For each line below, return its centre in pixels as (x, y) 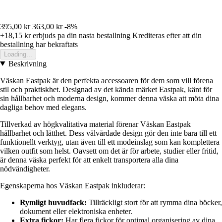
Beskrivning (27, 63)
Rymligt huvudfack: (53, 202)
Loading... (18, 54)
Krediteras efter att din (167, 35)
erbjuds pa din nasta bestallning (81, 35)
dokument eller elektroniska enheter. (76, 211)
